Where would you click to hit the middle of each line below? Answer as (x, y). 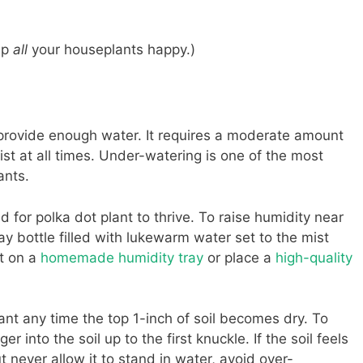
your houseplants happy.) (113, 49)
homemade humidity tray (122, 257)
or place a (239, 257)
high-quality (314, 257)
